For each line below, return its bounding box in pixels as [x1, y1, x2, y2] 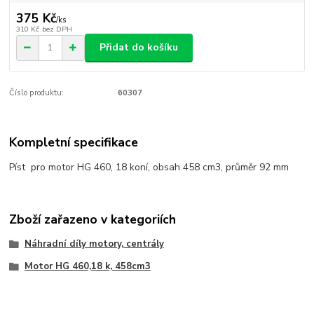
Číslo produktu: [9, 87, 64, 98]
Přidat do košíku [100, 41, 178, 55]
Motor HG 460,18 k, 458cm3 [24, 259, 151, 273]
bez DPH [41, 23, 72, 34]
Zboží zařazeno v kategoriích [9, 210, 177, 228]
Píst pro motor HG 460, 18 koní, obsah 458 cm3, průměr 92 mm [9, 161, 289, 175]
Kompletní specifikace [9, 134, 139, 151]
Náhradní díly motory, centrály [24, 237, 164, 250]
